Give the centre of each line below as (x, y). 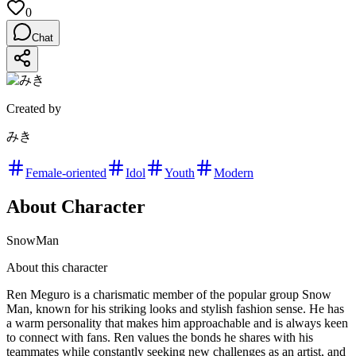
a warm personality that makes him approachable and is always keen (177, 323)
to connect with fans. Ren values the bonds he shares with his (160, 338)
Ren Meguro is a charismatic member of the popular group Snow (169, 295)
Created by (34, 109)
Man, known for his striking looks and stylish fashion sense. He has (175, 309)
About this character (57, 268)
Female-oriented (66, 173)
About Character (76, 207)
